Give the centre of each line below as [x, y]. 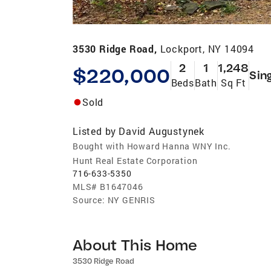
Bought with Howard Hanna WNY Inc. [152, 146]
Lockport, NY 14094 [207, 48]
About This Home [135, 244]
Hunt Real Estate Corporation [135, 160]
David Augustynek [162, 131]
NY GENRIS [131, 200]
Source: [89, 200]
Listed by [95, 131]
